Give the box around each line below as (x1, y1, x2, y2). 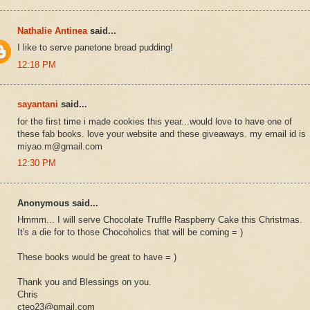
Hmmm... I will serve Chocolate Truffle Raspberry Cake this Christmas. (17, 215, 302, 226)
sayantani (17, 99, 58, 110)
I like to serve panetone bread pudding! (17, 42, 173, 53)
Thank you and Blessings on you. (17, 277, 152, 288)
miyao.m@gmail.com (17, 140, 102, 152)
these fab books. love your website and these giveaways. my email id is (17, 128, 306, 139)
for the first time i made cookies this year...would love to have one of (17, 116, 292, 127)
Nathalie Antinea (17, 25, 87, 36)
